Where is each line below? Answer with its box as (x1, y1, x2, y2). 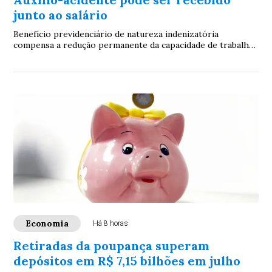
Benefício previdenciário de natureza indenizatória (13, 29, 219, 40)
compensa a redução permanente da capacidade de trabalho (13, 39, 255, 51)
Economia (25, 218, 69, 229)
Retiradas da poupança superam (13, 238, 210, 254)
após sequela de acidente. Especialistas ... (13, 50, 179, 62)
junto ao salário (13, 7, 108, 23)
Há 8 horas (93, 219, 129, 228)
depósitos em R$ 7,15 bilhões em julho (13, 253, 241, 269)
